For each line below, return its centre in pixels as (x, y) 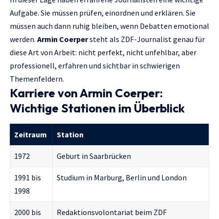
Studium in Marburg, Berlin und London (122, 178)
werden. (23, 39)
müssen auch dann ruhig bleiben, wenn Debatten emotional (109, 26)
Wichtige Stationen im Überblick (97, 108)
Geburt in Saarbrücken (94, 156)
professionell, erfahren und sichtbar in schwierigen (95, 66)
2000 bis (28, 212)
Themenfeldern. (37, 79)
